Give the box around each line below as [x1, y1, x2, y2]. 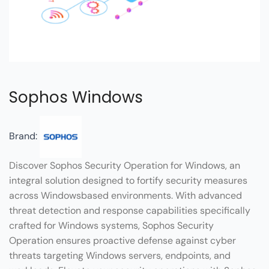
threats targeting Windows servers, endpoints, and [9, 249, 231, 262]
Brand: [9, 129, 40, 142]
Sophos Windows [9, 86, 143, 108]
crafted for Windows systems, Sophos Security [9, 219, 214, 232]
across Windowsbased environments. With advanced [9, 189, 242, 202]
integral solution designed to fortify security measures [9, 174, 247, 187]
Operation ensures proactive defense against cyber [9, 234, 236, 247]
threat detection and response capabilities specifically [9, 204, 250, 217]
